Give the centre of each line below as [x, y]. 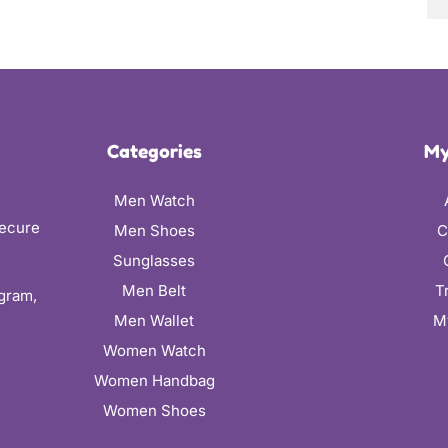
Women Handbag [154, 381]
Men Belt [154, 291]
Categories [154, 151]
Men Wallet [154, 321]
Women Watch [154, 351]
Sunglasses [154, 261]
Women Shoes [154, 411]
